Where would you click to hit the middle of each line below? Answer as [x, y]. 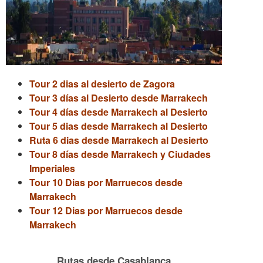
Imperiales [52, 168]
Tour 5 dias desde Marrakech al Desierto [119, 126]
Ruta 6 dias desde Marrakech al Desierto [119, 140]
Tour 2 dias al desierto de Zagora [102, 84]
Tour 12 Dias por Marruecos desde [106, 210]
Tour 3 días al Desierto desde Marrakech [119, 98]
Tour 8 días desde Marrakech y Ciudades [120, 154]
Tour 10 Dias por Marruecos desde [106, 182]
